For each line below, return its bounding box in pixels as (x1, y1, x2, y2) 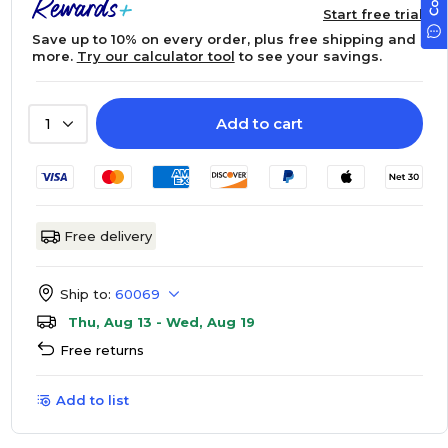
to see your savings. (234, 48, 382, 64)
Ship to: (59, 286, 111, 302)
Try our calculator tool (76, 48, 235, 64)
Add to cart (215, 114, 303, 133)
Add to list (55, 392, 129, 408)
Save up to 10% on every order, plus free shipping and (31, 31, 416, 47)
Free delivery (63, 228, 152, 244)
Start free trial (322, 6, 423, 22)
